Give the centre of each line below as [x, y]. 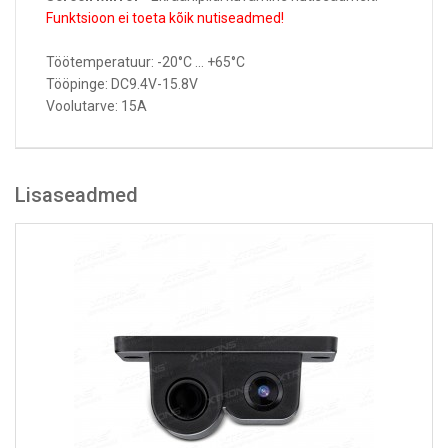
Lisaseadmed [76, 195]
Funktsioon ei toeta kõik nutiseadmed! [165, 18]
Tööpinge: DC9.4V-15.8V [122, 84]
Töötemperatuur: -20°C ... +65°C [145, 62]
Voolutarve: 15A [96, 106]
